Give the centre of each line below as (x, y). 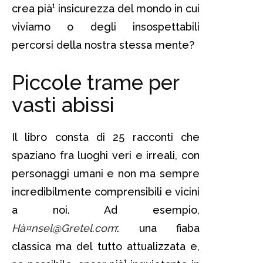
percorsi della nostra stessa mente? (103, 45)
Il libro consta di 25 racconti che (106, 137)
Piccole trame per (95, 82)
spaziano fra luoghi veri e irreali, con (106, 155)
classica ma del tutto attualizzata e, (106, 246)
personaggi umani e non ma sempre (106, 173)
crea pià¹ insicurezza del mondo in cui (106, 8)
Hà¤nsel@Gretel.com (64, 228)
